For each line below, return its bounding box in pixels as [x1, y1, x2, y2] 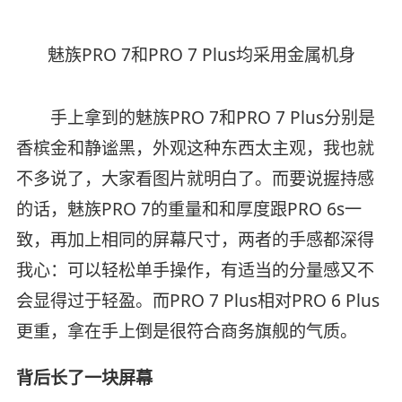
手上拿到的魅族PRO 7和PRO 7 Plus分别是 [15, 106, 375, 130]
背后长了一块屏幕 [15, 366, 153, 390]
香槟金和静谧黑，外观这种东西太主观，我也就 [15, 136, 374, 161]
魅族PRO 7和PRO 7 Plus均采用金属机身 [47, 43, 355, 67]
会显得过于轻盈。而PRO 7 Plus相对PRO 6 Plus [15, 289, 380, 313]
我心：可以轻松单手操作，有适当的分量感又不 [15, 258, 374, 283]
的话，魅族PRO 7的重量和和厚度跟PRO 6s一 [15, 197, 362, 222]
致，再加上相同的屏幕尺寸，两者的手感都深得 [15, 228, 374, 252]
